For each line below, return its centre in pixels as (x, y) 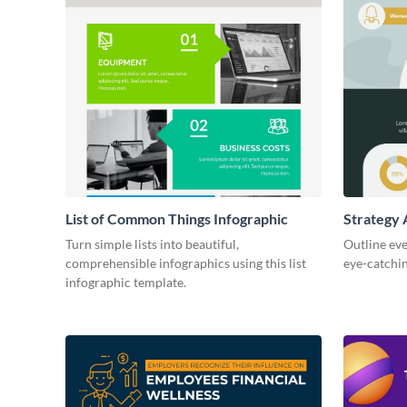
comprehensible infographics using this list (186, 263)
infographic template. (126, 283)
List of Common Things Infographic (177, 219)
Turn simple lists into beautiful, (152, 244)
